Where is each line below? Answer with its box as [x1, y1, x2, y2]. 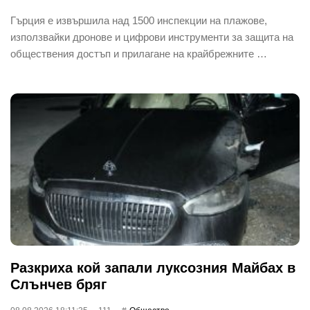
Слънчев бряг [10, 276, 107, 292]
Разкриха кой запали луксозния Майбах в [10, 259, 295, 275]
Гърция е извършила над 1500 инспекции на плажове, [10, 14, 267, 26]
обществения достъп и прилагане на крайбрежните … [10, 47, 267, 60]
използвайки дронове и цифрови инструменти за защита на [10, 30, 293, 43]
